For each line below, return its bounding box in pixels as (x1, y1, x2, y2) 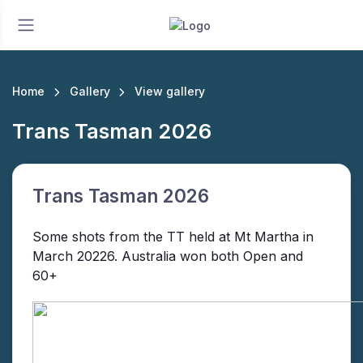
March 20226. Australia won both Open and (32, 248, 303, 265)
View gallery (135, 84, 206, 98)
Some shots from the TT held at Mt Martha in (32, 228, 314, 246)
